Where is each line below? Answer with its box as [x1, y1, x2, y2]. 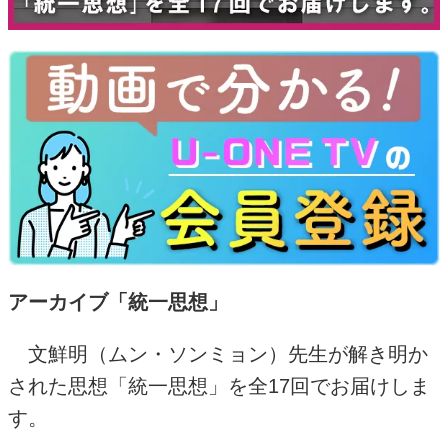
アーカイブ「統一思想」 [8, 290, 228, 313]
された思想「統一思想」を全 [8, 374, 268, 397]
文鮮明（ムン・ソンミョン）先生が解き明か [8, 342, 428, 365]
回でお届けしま [290, 374, 430, 397]
